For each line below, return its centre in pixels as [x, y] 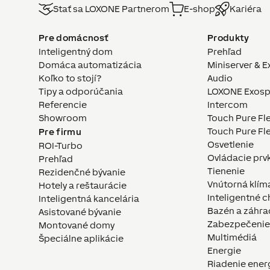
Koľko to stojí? [70, 78]
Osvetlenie [231, 145]
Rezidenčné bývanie [82, 172]
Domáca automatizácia [90, 65]
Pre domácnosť [74, 38]
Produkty [228, 38]
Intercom [228, 105]
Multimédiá [232, 237]
